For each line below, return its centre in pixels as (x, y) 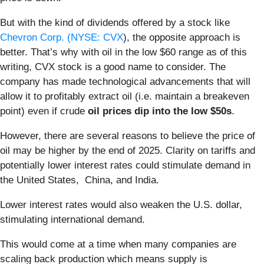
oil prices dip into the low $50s (160, 111)
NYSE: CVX (97, 38)
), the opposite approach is (182, 38)
